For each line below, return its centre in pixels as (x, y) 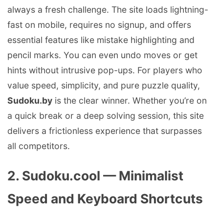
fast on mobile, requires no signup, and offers (99, 25)
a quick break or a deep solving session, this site (106, 116)
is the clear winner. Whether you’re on (130, 101)
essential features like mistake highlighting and (101, 40)
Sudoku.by (30, 101)
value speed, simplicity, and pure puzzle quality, (104, 86)
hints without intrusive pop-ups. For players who (105, 70)
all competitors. (39, 146)
